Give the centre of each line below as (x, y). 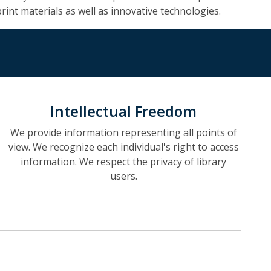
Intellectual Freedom (123, 111)
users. (123, 176)
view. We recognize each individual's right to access (123, 147)
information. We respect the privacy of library (123, 162)
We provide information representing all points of (123, 132)
